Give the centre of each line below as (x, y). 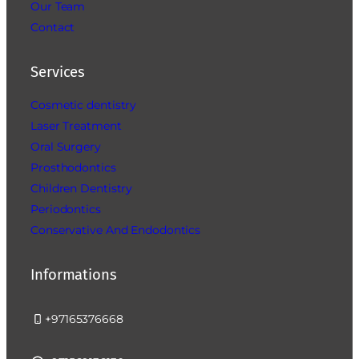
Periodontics (66, 210)
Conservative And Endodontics (116, 230)
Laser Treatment (76, 126)
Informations (74, 274)
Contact (53, 28)
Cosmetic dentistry (84, 105)
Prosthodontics (73, 168)
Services (58, 72)
